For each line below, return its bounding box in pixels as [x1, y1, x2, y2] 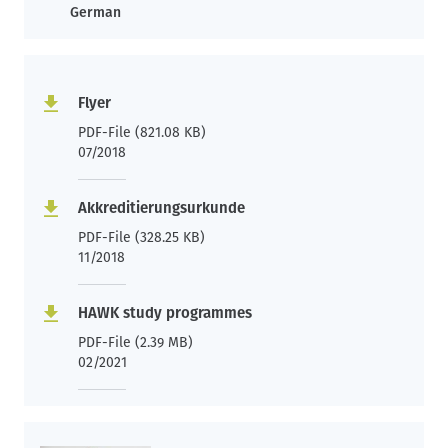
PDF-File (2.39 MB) [78, 333, 193, 351]
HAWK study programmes [78, 303, 252, 322]
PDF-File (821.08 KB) [78, 123, 206, 141]
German [70, 3, 121, 21]
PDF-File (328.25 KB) [78, 228, 205, 246]
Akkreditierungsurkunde [78, 198, 245, 217]
